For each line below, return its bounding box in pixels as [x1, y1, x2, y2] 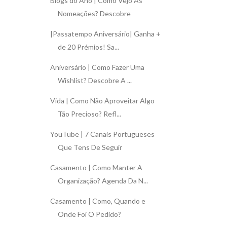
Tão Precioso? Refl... [57, 109, 121, 118]
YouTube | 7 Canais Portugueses [50, 129, 155, 138]
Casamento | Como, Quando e [50, 196, 145, 205]
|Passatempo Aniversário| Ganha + [50, 29, 161, 38]
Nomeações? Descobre [57, 9, 131, 18]
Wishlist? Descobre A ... [57, 75, 132, 85]
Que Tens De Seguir [57, 142, 122, 152]
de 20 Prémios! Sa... [57, 42, 119, 51]
